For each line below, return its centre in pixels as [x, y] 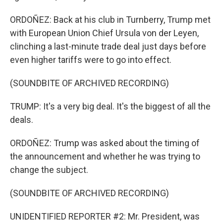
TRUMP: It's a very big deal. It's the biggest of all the [110, 106]
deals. [22, 120]
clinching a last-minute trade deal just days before [108, 46]
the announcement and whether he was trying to [105, 156]
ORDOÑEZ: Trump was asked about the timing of [105, 143]
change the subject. [49, 170]
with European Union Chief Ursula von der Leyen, [104, 33]
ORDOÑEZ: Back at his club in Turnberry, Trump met [110, 20]
